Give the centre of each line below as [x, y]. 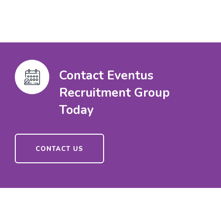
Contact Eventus [106, 75]
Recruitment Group [114, 93]
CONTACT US [59, 149]
